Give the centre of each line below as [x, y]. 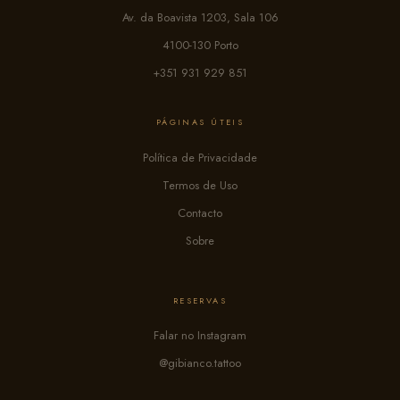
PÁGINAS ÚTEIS [200, 122]
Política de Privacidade [200, 157]
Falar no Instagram [200, 335]
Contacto [200, 212]
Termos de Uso [200, 185]
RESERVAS [200, 300]
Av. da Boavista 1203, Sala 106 [200, 18]
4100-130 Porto [200, 46]
